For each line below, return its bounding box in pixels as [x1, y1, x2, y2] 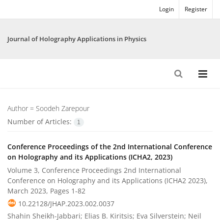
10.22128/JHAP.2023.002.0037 [18, 199, 114, 209]
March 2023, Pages [7, 186, 71, 196]
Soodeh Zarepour [36, 104, 89, 113]
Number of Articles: [7, 117, 74, 126]
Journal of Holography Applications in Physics [7, 34, 146, 43]
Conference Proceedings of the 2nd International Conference [7, 142, 212, 152]
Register [185, 5, 207, 13]
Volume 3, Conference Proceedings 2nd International [7, 165, 181, 175]
